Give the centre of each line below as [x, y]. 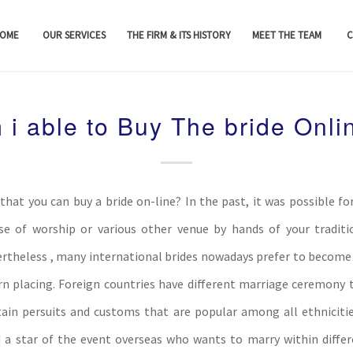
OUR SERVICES [74, 35]
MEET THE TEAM [287, 35]
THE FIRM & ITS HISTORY [179, 35]
